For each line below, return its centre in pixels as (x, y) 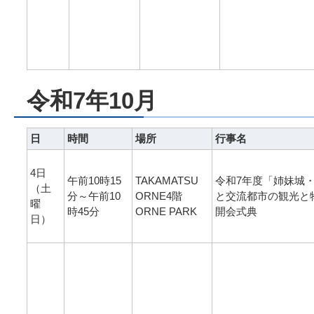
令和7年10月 (92, 101)
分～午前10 (94, 196)
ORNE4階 (159, 196)
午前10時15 (94, 181)
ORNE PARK (166, 212)
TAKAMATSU (167, 181)
